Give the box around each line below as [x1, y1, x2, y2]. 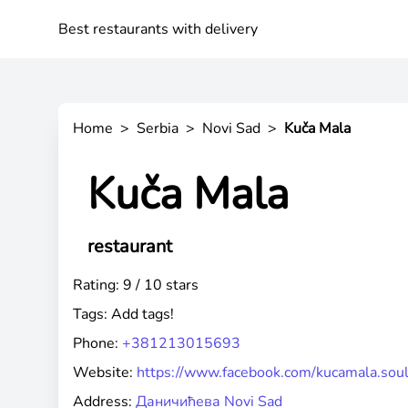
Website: [73, 362, 137, 382]
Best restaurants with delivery [58, 19, 258, 39]
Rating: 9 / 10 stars [73, 275, 199, 295]
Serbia [137, 118, 178, 138]
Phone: [73, 333, 122, 353]
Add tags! [111, 304, 174, 324]
